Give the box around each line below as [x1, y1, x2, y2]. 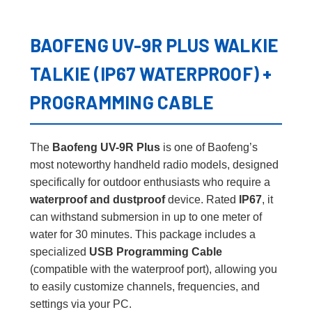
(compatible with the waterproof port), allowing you [30, 263, 277, 275]
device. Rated [165, 193, 239, 205]
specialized [30, 245, 89, 258]
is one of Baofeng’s [160, 141, 258, 153]
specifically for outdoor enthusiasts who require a [30, 175, 270, 188]
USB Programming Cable [89, 245, 222, 258]
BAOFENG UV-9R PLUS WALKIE [30, 33, 279, 56]
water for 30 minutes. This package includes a [30, 228, 256, 240]
